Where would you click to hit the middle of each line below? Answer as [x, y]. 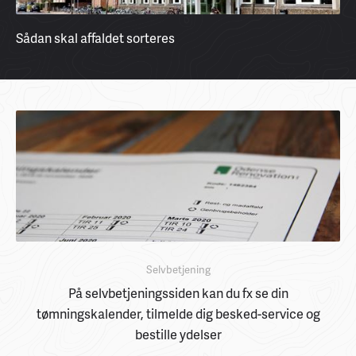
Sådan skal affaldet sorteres [95, 38]
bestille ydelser [178, 335]
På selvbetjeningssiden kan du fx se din [178, 293]
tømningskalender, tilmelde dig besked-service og [178, 314]
